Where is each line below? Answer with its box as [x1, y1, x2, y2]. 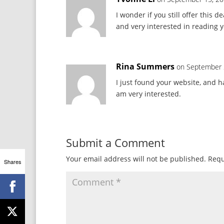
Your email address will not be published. [66, 154, 206, 163]
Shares [3, 157, 21, 165]
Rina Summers [116, 61, 174, 72]
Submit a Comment [66, 135, 165, 150]
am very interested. [116, 89, 181, 98]
